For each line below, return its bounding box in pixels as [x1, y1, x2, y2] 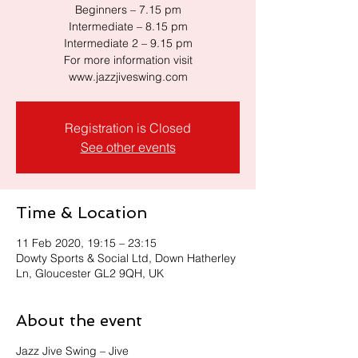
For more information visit [63, 53, 193, 67]
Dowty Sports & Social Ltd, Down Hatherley [16, 251, 236, 265]
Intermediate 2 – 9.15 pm [63, 36, 193, 50]
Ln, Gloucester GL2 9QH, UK [16, 266, 164, 280]
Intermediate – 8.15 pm [68, 19, 188, 34]
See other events [80, 139, 176, 155]
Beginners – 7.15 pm [74, 2, 181, 17]
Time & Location [16, 203, 147, 222]
